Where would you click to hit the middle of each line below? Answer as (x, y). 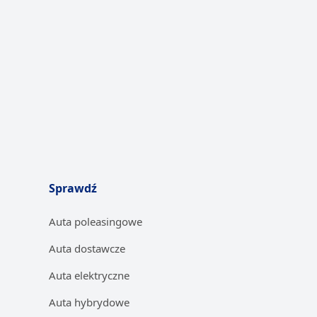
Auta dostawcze (87, 248)
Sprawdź (73, 188)
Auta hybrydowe (90, 302)
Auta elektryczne (90, 275)
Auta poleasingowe (96, 221)
